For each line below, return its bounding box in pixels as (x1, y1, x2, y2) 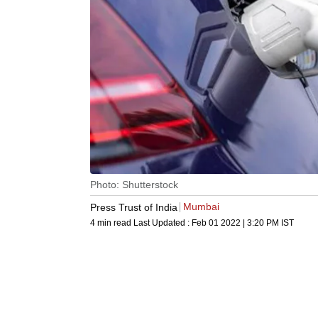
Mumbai (183, 201, 219, 213)
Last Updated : (133, 218, 192, 229)
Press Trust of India (90, 201, 177, 213)
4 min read (90, 218, 133, 229)
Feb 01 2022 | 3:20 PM (192, 218, 279, 229)
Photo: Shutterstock (90, 179, 178, 191)
